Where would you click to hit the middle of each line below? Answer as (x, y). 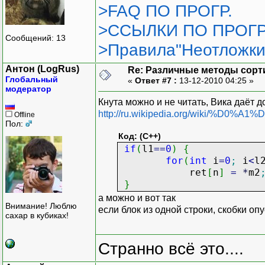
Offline (24, 114)
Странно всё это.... (171, 249)
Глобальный (32, 79)
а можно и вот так (137, 198)
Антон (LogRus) (42, 69)
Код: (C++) (140, 136)
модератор (28, 88)
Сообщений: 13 (35, 38)
